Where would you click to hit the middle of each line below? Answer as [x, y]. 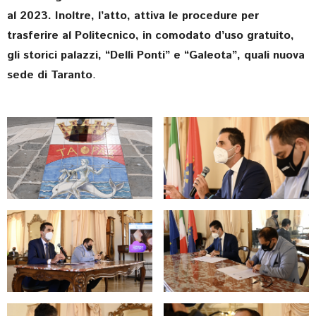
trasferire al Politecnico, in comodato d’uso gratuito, [151, 36]
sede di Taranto [50, 75]
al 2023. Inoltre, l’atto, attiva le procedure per [133, 16]
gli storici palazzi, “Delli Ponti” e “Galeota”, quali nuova [156, 56]
